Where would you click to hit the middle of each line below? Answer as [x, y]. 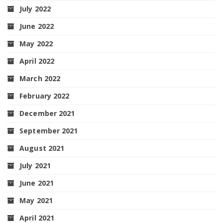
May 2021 [36, 200]
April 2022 [37, 61]
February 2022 [45, 96]
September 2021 [49, 130]
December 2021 [47, 113]
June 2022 [37, 26]
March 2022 [40, 78]
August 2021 [42, 148]
